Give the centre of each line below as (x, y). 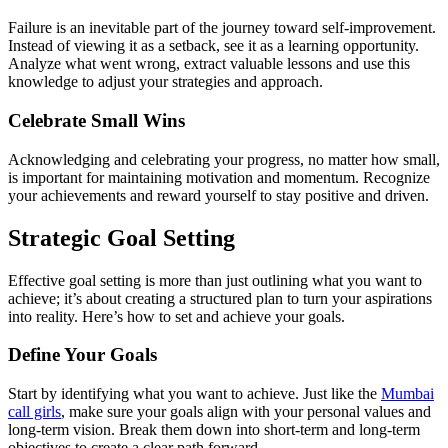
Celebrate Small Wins (96, 120)
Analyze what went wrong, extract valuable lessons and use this (209, 64)
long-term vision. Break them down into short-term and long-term (214, 429)
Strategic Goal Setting (121, 237)
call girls (34, 411)
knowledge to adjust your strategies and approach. (165, 82)
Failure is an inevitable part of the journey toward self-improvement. (222, 28)
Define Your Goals (82, 355)
